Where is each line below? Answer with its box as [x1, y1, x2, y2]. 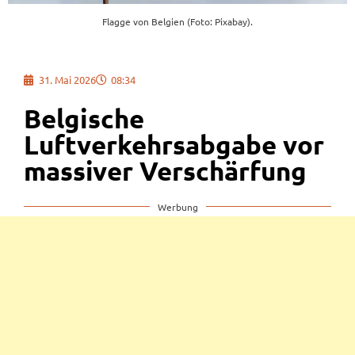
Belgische [24, 103, 144, 133]
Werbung [157, 200, 198, 213]
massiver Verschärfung [24, 155, 307, 185]
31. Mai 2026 [39, 72, 96, 86]
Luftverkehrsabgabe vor [24, 129, 324, 159]
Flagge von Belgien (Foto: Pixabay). [102, 15, 253, 29]
